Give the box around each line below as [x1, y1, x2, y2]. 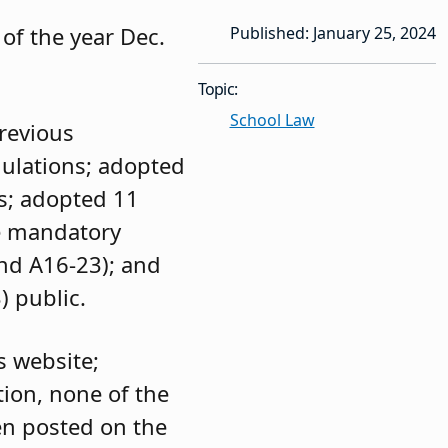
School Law [229, 109, 315, 132]
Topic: [197, 78, 238, 101]
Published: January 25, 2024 [229, 22, 436, 45]
